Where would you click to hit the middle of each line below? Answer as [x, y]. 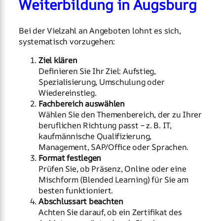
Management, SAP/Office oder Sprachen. [114, 147]
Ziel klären [58, 60]
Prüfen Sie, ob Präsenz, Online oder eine [112, 168]
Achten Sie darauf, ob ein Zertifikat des [110, 212]
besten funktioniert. [76, 190]
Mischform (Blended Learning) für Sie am [113, 179]
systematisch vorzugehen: [67, 41]
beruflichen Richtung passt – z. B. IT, [105, 125]
